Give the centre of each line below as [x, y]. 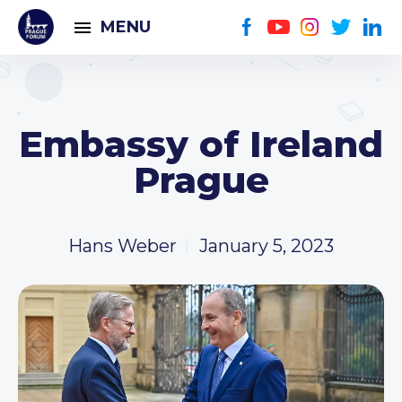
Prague [201, 180]
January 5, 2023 [267, 246]
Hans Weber [122, 246]
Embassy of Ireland [201, 144]
